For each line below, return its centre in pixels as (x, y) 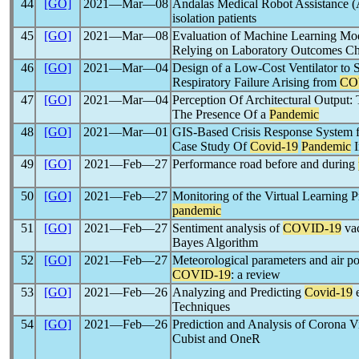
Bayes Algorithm (215, 242)
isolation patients (214, 18)
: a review (256, 274)
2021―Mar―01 (125, 132)
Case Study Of (211, 146)
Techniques (201, 307)
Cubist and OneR (216, 339)
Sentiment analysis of (228, 228)
